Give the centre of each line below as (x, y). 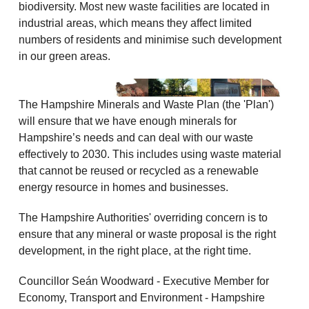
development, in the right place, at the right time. (134, 251)
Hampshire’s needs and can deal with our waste (136, 138)
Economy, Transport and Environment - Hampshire (141, 298)
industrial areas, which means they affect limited (135, 23)
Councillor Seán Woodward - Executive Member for (143, 281)
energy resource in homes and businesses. (123, 188)
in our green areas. (64, 56)
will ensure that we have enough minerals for (127, 121)
